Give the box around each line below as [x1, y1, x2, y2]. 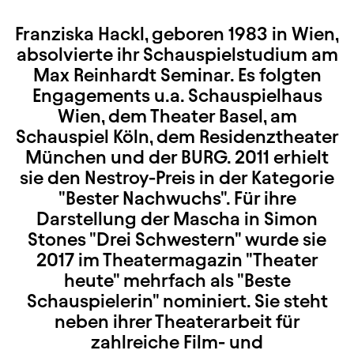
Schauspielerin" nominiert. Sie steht [26, 290, 328, 311]
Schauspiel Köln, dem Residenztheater [15, 126, 339, 147]
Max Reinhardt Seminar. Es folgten [32, 64, 322, 85]
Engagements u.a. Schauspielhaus [32, 85, 322, 106]
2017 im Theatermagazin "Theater [36, 249, 318, 270]
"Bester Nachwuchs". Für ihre [58, 187, 296, 209]
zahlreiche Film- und [91, 331, 263, 352]
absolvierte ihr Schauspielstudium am [16, 43, 338, 65]
